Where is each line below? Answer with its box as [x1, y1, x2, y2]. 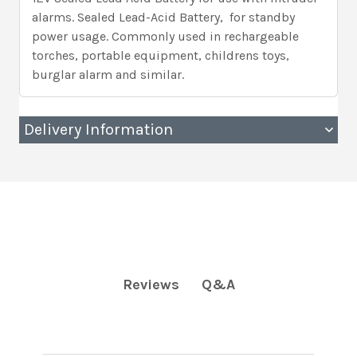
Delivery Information [24, 120, 173, 139]
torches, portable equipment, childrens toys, [32, 47, 289, 63]
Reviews [122, 276, 179, 293]
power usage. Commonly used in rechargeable [32, 28, 299, 44]
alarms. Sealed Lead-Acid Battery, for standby [32, 9, 295, 25]
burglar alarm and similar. [32, 66, 184, 82]
